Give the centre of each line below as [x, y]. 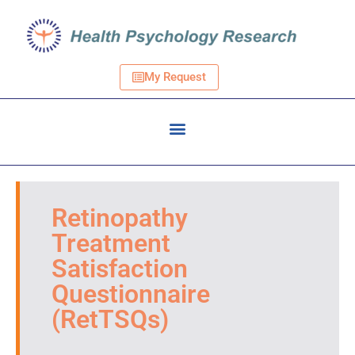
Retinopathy [120, 218]
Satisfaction [120, 269]
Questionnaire [131, 294]
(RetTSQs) [110, 320]
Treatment [111, 244]
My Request [175, 77]
